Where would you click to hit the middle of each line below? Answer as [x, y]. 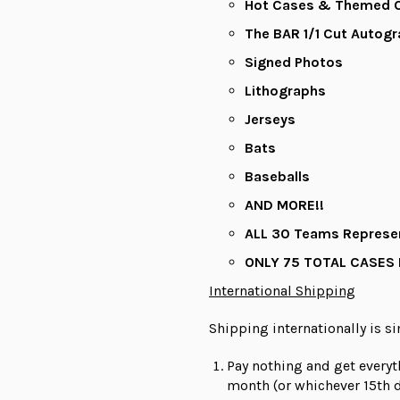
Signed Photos [294, 62]
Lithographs [285, 91]
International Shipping [282, 291]
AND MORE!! [284, 205]
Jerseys [270, 120]
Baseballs [277, 177]
